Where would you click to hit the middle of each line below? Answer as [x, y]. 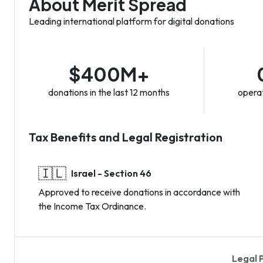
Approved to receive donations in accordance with [139, 192]
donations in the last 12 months [109, 92]
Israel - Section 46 [111, 173]
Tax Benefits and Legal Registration [126, 137]
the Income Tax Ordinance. [92, 206]
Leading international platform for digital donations [131, 21]
